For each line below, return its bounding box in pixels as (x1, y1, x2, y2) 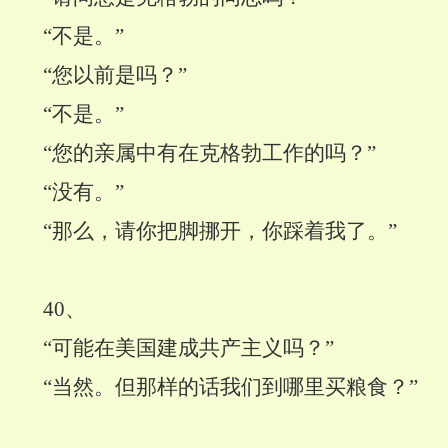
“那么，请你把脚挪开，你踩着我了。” (43, 219, 397, 244)
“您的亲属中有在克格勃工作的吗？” (43, 141, 376, 166)
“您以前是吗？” (43, 63, 187, 88)
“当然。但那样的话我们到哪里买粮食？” (43, 375, 418, 400)
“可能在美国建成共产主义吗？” (43, 336, 334, 361)
